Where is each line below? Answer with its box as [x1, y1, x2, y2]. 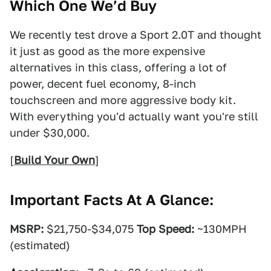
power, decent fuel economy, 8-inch [10, 77, 196, 90]
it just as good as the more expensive [10, 45, 205, 57]
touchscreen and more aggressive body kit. [10, 94, 236, 106]
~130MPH [194, 223, 247, 235]
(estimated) [10, 239, 70, 252]
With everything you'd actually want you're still [10, 110, 258, 123]
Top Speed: [137, 223, 194, 235]
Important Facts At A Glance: [10, 191, 214, 209]
